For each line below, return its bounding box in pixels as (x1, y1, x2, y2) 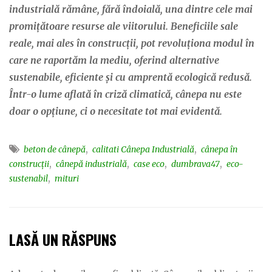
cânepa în (201, 144, 237, 155)
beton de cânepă (24, 144, 86, 155)
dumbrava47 (171, 158, 220, 169)
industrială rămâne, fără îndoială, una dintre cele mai (9, 3, 253, 15)
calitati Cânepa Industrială (92, 144, 194, 155)
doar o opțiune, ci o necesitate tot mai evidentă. (9, 105, 222, 117)
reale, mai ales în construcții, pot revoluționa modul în (9, 37, 254, 49)
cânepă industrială (56, 158, 127, 169)
